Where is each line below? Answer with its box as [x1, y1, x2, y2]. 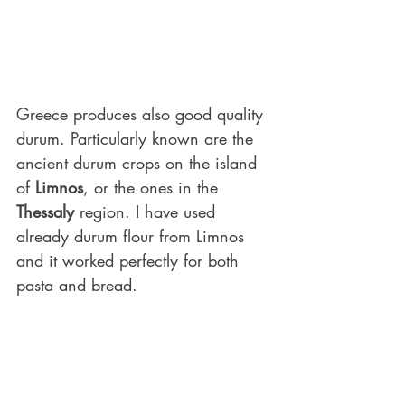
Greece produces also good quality [16, 102, 268, 125]
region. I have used [74, 200, 221, 222]
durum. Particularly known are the [16, 127, 259, 149]
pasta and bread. [16, 273, 137, 296]
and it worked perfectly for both [16, 249, 244, 271]
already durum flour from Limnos [16, 224, 250, 247]
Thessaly [16, 200, 74, 222]
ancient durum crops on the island [16, 151, 262, 174]
